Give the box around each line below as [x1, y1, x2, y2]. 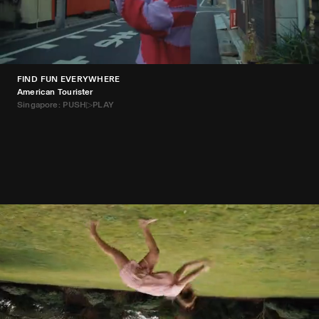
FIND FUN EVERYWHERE [17, 74, 120, 85]
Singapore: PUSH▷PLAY [17, 100, 114, 110]
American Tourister [17, 87, 93, 98]
